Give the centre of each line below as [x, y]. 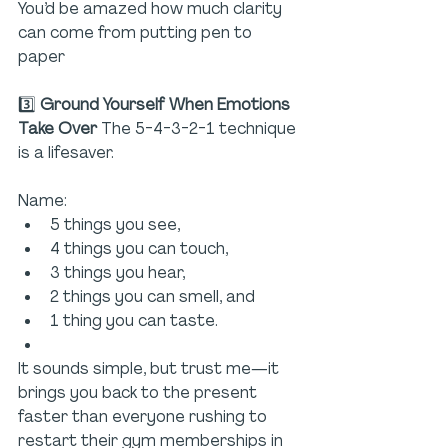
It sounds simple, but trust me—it [150, 369]
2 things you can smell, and [152, 297]
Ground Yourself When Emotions [167, 105]
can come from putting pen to [137, 33]
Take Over [59, 129]
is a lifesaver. [68, 153]
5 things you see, [115, 225]
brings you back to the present [139, 393]
